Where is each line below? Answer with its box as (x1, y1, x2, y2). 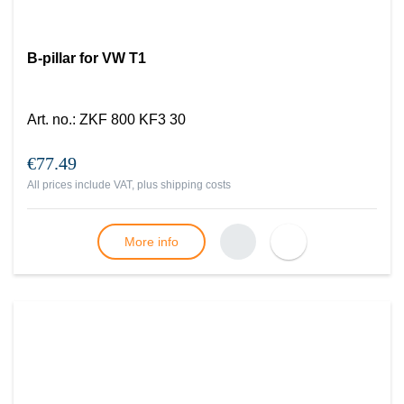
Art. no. (27, 112, 72, 127)
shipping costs (161, 179, 231, 191)
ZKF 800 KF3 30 (79, 112, 186, 127)
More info (124, 234, 179, 249)
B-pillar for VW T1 (27, 50, 146, 66)
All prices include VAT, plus (27, 179, 161, 191)
